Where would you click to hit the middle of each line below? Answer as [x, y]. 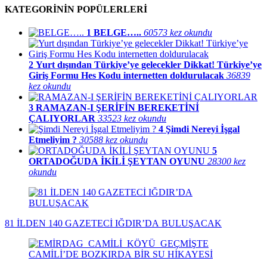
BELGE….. [117, 33]
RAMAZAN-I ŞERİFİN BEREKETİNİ [117, 108]
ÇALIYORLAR [62, 119]
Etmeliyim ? [53, 140]
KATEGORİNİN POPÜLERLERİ [76, 9]
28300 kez [226, 162]
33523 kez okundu [132, 119]
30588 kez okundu [114, 140]
